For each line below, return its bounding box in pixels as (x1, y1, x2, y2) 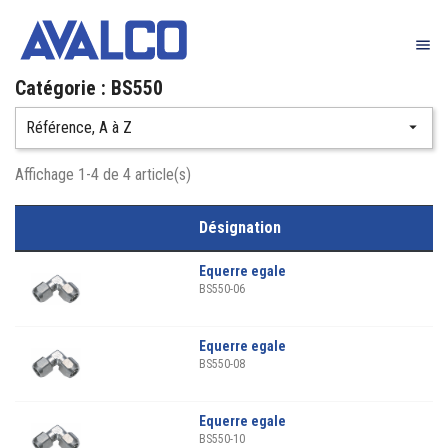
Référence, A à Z (26, 118, 132, 137)
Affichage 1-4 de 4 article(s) (15, 165, 191, 184)
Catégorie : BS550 (15, 76, 163, 100)
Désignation (199, 218, 281, 237)
